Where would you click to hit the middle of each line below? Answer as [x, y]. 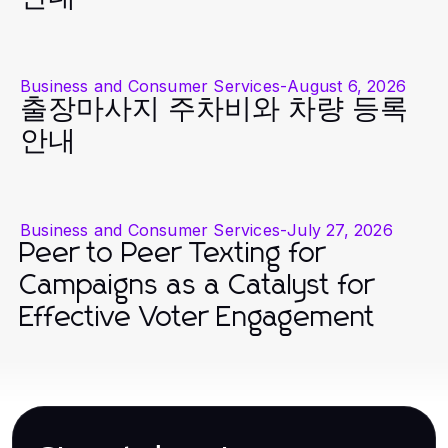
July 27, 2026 [340, 230]
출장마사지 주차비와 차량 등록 [214, 110]
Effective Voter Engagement [198, 318]
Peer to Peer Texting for [173, 254]
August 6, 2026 [347, 86]
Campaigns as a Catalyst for [197, 286]
